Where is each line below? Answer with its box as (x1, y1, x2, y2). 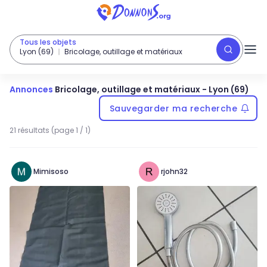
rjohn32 (161, 166, 188, 176)
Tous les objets (20, 37, 76, 47)
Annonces (10, 83, 53, 95)
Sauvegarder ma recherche (109, 102, 238, 114)
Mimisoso (33, 166, 69, 176)
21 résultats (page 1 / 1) (10, 125, 91, 135)
